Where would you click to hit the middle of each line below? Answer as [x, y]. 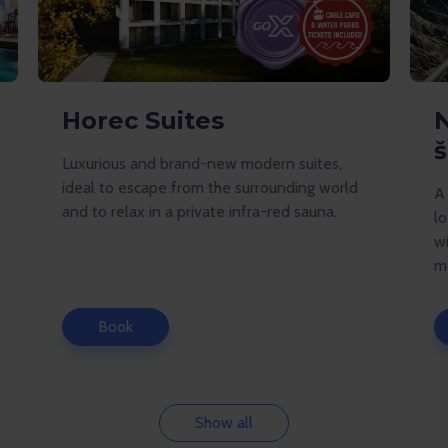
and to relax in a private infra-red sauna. [201, 211]
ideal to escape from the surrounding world [210, 187]
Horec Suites [143, 120]
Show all [224, 422]
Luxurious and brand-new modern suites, [202, 163]
